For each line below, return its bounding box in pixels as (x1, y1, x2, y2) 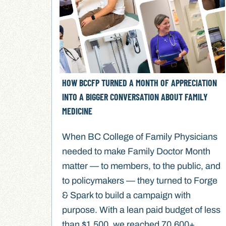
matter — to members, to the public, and (62, 161, 221, 172)
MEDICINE (62, 105, 93, 117)
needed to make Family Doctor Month (62, 146, 211, 157)
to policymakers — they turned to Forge (62, 176, 218, 186)
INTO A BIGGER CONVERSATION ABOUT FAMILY (62, 91, 208, 103)
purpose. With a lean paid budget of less (62, 205, 221, 215)
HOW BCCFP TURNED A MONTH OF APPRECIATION (62, 77, 217, 89)
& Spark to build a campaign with (62, 190, 191, 201)
